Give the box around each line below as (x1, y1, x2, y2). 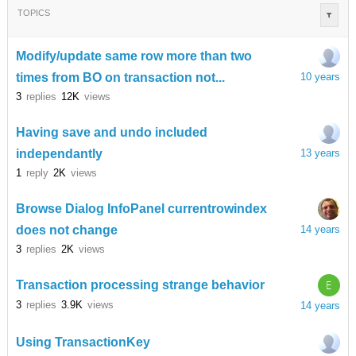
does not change (15, 222, 118, 237)
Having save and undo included (15, 126, 207, 140)
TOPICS (17, 8, 50, 18)
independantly (15, 146, 103, 161)
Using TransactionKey (15, 335, 150, 350)
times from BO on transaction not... (15, 70, 225, 84)
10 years (300, 71, 340, 83)
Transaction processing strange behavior (15, 278, 265, 292)
